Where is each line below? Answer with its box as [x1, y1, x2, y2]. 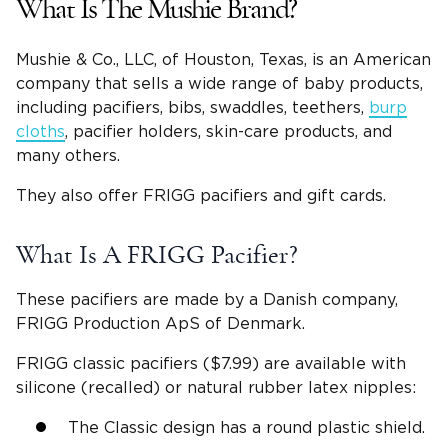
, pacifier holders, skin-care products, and [65, 124, 392, 141]
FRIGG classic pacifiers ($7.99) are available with [16, 356, 406, 373]
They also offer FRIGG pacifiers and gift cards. [16, 188, 386, 205]
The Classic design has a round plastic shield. [68, 420, 425, 437]
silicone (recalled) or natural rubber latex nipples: [16, 380, 416, 397]
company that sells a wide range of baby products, [16, 76, 423, 93]
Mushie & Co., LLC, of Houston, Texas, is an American [16, 52, 431, 69]
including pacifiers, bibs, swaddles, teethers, [16, 100, 369, 117]
